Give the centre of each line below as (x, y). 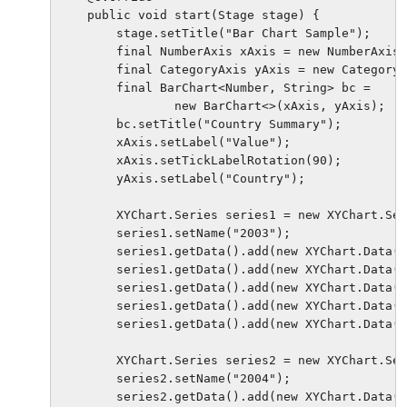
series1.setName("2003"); (174, 233)
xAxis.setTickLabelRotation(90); (200, 160)
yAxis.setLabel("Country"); (182, 178)
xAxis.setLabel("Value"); (174, 142)
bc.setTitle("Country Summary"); (200, 124)
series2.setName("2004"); (174, 378)
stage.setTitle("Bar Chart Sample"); (214, 33)
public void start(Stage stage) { (189, 15)
